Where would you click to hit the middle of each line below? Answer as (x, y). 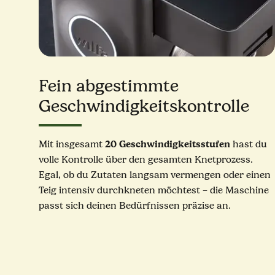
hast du (249, 144)
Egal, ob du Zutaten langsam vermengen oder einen (155, 175)
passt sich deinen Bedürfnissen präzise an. (135, 205)
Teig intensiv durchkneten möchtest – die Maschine (154, 190)
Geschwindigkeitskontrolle (144, 106)
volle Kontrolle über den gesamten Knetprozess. (146, 159)
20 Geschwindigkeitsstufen (168, 144)
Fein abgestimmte (109, 86)
